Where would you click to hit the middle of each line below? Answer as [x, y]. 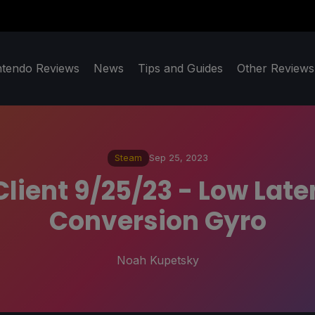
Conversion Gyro [157, 221]
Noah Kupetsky [157, 260]
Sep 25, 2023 [178, 158]
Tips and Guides [180, 69]
